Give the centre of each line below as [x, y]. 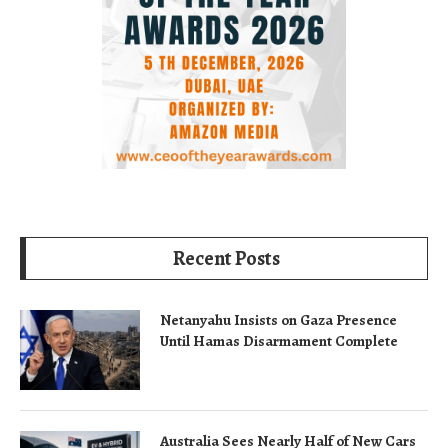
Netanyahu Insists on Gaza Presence [278, 320]
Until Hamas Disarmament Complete [279, 341]
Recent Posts [226, 258]
